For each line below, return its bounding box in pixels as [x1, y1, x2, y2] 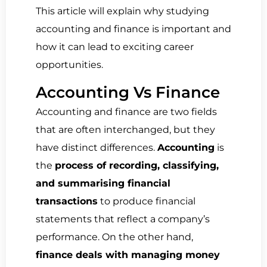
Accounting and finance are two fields [36, 106, 217, 118]
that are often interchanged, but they [36, 124, 215, 136]
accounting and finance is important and [36, 23, 231, 35]
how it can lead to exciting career [36, 41, 194, 53]
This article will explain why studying [36, 5, 209, 17]
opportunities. [36, 59, 103, 71]
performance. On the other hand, [36, 231, 193, 243]
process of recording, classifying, [55, 160, 219, 172]
